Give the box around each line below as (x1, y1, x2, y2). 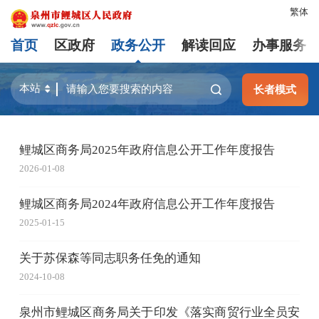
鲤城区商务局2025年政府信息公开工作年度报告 (19, 143, 275, 157)
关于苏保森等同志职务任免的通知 (19, 251, 201, 265)
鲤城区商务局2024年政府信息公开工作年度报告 (19, 197, 275, 211)
